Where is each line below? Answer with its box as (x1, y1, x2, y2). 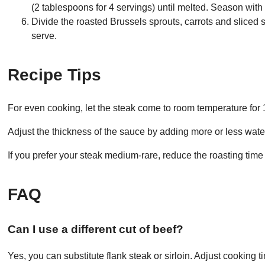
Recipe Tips (8, 65, 102, 84)
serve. (31, 30, 57, 41)
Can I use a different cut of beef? (8, 223, 184, 236)
